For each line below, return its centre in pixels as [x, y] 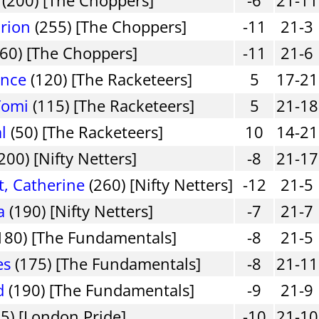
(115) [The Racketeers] [112, 105]
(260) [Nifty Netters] [159, 184]
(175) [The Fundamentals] [106, 263]
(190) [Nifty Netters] [79, 210]
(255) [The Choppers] [109, 26]
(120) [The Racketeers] [110, 79]
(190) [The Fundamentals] [100, 289]
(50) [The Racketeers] [85, 131]
